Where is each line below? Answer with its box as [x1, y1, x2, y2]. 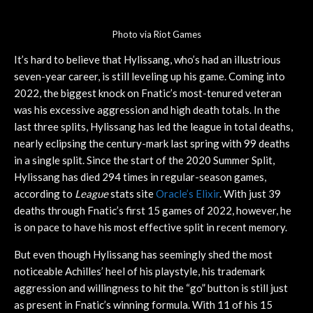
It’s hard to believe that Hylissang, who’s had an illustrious [14, 53, 281, 66]
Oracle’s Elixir [156, 187, 219, 201]
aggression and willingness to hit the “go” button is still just [14, 282, 288, 295]
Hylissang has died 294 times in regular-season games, [14, 170, 266, 184]
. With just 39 [219, 187, 281, 201]
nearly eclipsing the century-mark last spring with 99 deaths [14, 137, 290, 150]
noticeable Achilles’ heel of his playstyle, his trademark [14, 265, 265, 278]
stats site [108, 187, 156, 201]
